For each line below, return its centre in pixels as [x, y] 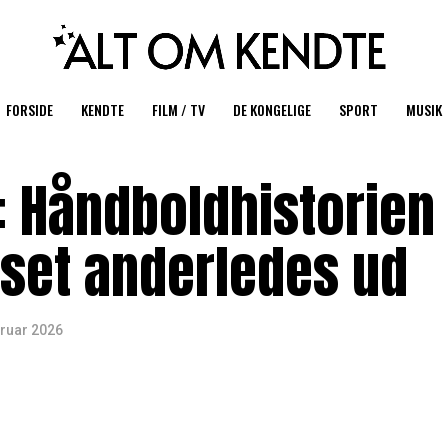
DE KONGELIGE [272, 109]
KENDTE [102, 109]
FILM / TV [178, 109]
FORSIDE [29, 109]
